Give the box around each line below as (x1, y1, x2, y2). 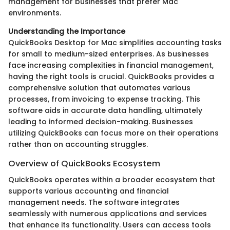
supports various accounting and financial (8, 185, 169, 196)
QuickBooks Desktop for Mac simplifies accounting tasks (8, 37, 222, 48)
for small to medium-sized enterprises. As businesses (8, 48, 209, 59)
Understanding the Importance (8, 26, 125, 36)
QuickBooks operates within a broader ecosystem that (8, 174, 215, 185)
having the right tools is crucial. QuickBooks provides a (8, 71, 214, 82)
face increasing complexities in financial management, (8, 60, 214, 70)
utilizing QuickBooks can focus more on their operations (8, 127, 219, 138)
